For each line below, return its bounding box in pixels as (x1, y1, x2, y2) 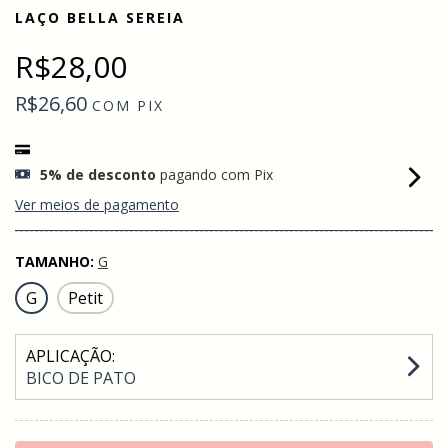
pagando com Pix (156, 165, 273, 185)
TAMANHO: (15, 252, 98, 272)
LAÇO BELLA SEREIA (15, 8, 185, 28)
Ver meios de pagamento (15, 195, 179, 215)
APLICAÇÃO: (26, 345, 115, 368)
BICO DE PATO (26, 367, 136, 390)
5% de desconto (40, 165, 156, 185)
